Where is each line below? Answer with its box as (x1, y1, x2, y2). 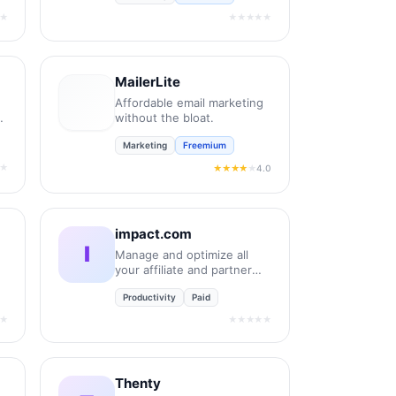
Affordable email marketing (115, 95, 264, 110)
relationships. (115, 277, 190, 292)
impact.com (115, 225, 193, 242)
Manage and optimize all (115, 247, 249, 262)
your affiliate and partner (115, 262, 253, 277)
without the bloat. (115, 110, 215, 125)
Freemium (183, 139, 227, 150)
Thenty (115, 375, 162, 392)
